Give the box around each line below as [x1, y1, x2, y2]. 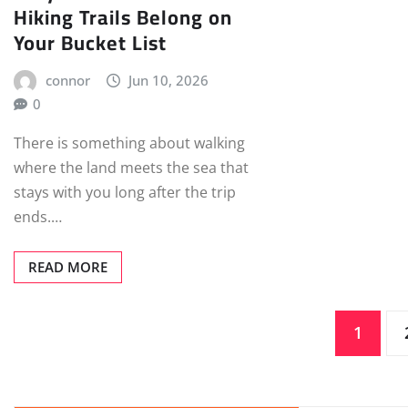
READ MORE [28, 258, 107, 276]
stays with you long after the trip [14, 182, 236, 202]
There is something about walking [14, 133, 245, 153]
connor [45, 71, 90, 90]
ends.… [14, 207, 62, 227]
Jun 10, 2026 [128, 71, 209, 90]
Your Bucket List [14, 24, 167, 63]
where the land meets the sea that [14, 158, 249, 178]
